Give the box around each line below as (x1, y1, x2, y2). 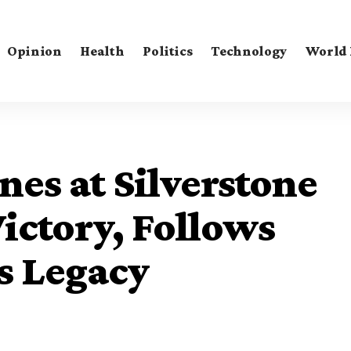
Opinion (6, 42, 62, 59)
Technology (211, 42, 287, 59)
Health (80, 42, 125, 59)
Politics (143, 42, 193, 59)
